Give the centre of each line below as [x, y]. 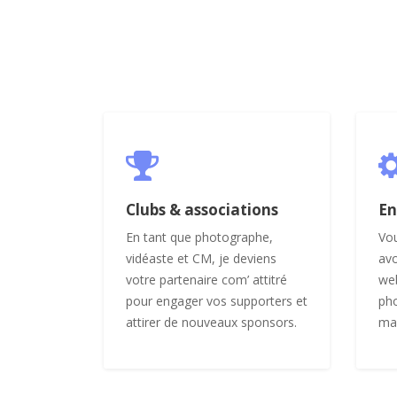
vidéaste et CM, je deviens [201, 258]
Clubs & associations [202, 209]
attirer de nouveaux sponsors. [211, 322]
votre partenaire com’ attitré [206, 279]
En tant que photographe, [199, 237]
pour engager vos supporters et [217, 300]
